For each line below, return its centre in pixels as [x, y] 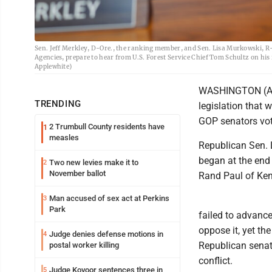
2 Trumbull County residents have [107, 126]
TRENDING [58, 104]
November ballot [77, 173]
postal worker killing [84, 245]
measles [64, 137]
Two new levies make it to [94, 162]
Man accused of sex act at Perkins [109, 198]
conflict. [216, 260]
